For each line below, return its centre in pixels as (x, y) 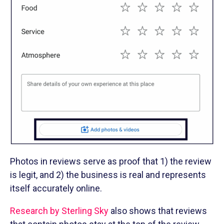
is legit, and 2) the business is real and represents (108, 174)
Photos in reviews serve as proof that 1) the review (111, 161)
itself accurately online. (56, 188)
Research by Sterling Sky (59, 210)
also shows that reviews (158, 210)
